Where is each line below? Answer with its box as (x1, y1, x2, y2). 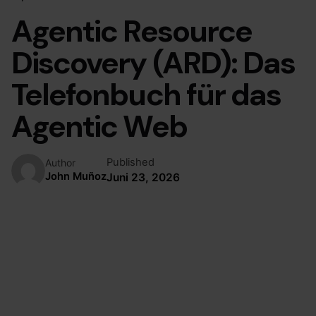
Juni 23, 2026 (107, 171, 180, 185)
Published (107, 156, 154, 169)
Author (45, 156, 75, 169)
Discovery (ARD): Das (11, 42, 296, 83)
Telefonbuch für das (11, 74, 281, 114)
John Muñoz (45, 169, 107, 183)
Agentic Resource (11, 11, 252, 51)
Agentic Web (11, 106, 187, 146)
